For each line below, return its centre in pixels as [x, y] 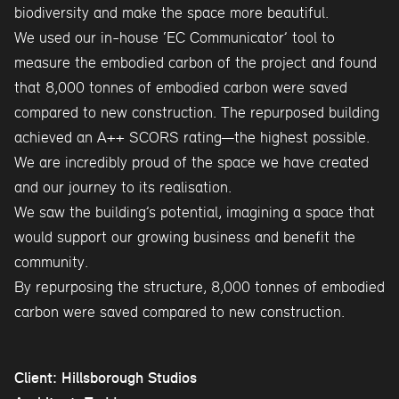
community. [51, 261]
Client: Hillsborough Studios [106, 379]
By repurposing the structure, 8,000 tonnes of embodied [199, 286]
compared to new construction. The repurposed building [197, 112]
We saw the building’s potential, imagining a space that [195, 212]
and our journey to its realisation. [123, 187]
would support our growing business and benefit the [185, 236]
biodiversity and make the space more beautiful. [171, 12]
